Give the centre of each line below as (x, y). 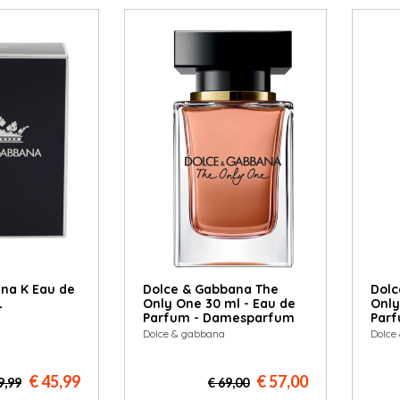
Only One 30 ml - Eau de (219, 304)
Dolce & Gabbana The (210, 290)
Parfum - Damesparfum (218, 318)
